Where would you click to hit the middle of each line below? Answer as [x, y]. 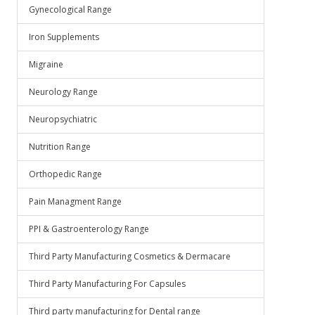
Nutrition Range [60, 147]
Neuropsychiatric [63, 119]
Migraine [46, 64]
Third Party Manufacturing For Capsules [107, 284]
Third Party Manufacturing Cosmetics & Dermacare [130, 256]
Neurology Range [63, 92]
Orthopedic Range [65, 174]
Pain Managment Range [75, 201]
